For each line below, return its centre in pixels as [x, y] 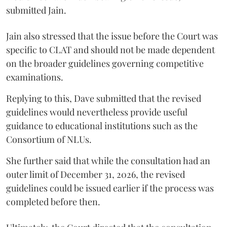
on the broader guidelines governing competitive [105, 63]
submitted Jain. [36, 10]
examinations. [35, 77]
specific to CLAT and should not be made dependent [110, 49]
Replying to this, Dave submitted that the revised [104, 98]
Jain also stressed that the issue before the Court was [112, 36]
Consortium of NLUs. [49, 139]
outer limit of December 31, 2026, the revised [96, 174]
